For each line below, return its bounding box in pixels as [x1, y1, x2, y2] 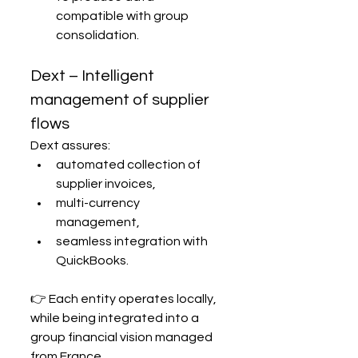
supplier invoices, [56, 177, 156, 191]
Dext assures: [30, 139, 110, 153]
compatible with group [56, 10, 191, 23]
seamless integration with [56, 235, 210, 249]
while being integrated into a [30, 312, 201, 325]
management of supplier [30, 92, 213, 109]
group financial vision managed [30, 331, 215, 344]
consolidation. [56, 29, 139, 42]
